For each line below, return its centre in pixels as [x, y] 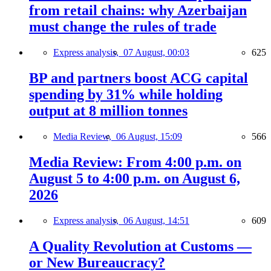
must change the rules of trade [123, 27]
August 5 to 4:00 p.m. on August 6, [135, 178]
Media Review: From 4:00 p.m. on [135, 162]
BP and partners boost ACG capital [139, 78]
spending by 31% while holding [126, 95]
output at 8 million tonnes [108, 111]
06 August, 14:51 [156, 220]
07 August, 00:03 [156, 53]
